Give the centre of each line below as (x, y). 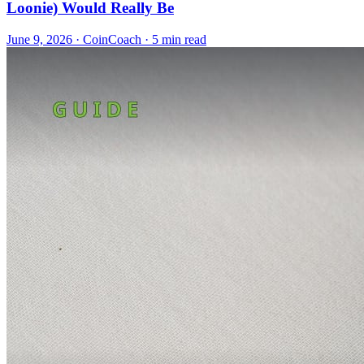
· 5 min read (174, 39)
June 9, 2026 (39, 39)
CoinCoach (112, 39)
